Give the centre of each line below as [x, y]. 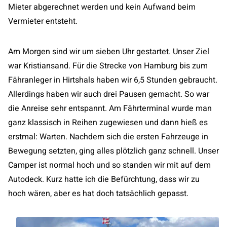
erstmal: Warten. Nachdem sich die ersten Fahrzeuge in [108, 137]
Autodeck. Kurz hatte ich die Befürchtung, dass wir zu [104, 179]
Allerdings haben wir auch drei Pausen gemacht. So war [109, 94]
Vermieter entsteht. [43, 21]
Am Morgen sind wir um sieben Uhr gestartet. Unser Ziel [109, 52]
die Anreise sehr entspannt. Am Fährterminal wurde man [110, 108]
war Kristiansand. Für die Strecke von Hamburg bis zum [108, 66]
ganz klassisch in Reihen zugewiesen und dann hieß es [108, 123]
